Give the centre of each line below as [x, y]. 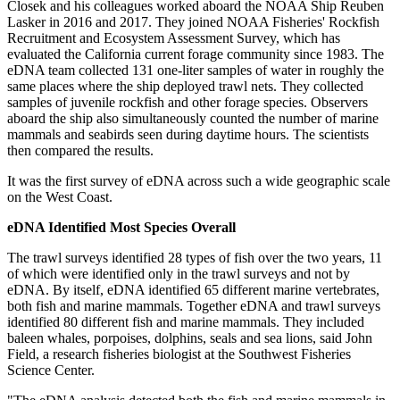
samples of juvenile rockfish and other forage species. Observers [187, 102]
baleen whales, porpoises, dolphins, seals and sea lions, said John [190, 337]
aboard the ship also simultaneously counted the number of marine [193, 118]
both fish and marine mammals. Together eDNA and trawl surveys [194, 305]
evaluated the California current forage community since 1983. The [196, 54]
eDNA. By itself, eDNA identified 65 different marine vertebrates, [193, 289]
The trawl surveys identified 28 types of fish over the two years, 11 [195, 257]
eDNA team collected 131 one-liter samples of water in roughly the [196, 70]
